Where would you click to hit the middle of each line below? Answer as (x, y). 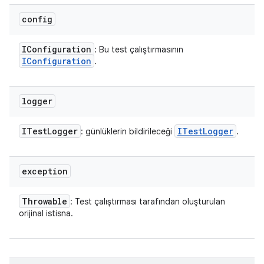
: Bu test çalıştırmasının (139, 49)
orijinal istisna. (46, 213)
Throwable (44, 201)
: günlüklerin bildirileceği (128, 131)
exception (45, 171)
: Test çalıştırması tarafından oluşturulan (148, 202)
